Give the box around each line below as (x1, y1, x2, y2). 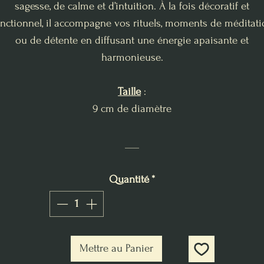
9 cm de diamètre (93, 102, 171, 115)
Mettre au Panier (80, 242, 154, 255)
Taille (118, 85, 141, 98)
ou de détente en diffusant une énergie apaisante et (15, 34, 249, 47)
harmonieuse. (101, 51, 163, 64)
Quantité (109, 173, 149, 186)
